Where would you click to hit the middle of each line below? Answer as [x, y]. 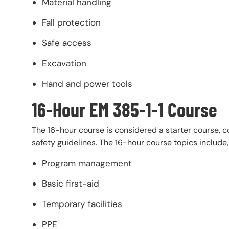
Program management [88, 163]
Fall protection [71, 23]
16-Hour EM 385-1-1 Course [124, 110]
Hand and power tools [87, 84]
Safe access [67, 43]
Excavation [64, 64]
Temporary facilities [82, 204]
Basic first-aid [72, 183]
